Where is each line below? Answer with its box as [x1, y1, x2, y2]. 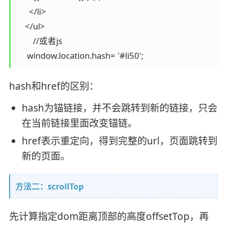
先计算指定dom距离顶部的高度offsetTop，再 [9, 209, 209, 223]
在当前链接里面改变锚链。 [21, 117, 137, 130]
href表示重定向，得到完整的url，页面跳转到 [21, 134, 217, 148]
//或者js [16, 34, 33, 47]
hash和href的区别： [9, 80, 99, 93]
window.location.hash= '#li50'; [16, 49, 143, 61]
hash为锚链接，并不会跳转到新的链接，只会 [21, 101, 217, 115]
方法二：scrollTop [15, 180, 84, 192]
